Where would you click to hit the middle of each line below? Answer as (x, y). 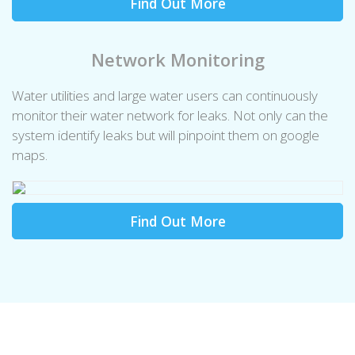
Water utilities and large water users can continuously (165, 95)
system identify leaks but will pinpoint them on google (166, 135)
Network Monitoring (177, 59)
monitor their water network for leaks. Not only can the (170, 115)
